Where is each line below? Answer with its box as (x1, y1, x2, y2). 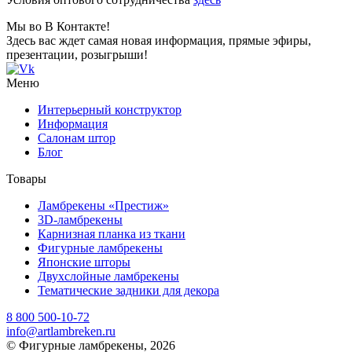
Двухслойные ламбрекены (38, 269, 179, 283)
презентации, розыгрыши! (6, 47, 148, 61)
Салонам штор (38, 130, 115, 145)
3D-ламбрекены (38, 212, 123, 226)
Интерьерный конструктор (38, 102, 181, 116)
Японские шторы (38, 255, 130, 269)
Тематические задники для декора (38, 283, 219, 297)
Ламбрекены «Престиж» (38, 198, 169, 212)
